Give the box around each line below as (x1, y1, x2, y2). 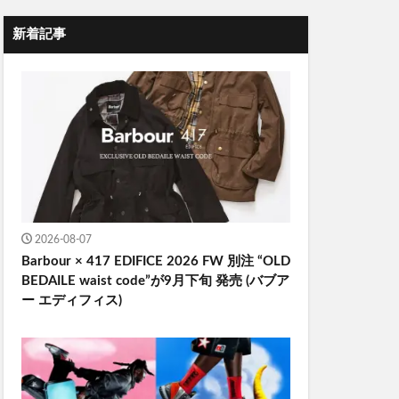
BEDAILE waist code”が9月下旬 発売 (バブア (21, 273, 289, 288)
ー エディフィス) (21, 293, 122, 307)
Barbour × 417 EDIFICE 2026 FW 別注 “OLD (21, 254, 290, 268)
